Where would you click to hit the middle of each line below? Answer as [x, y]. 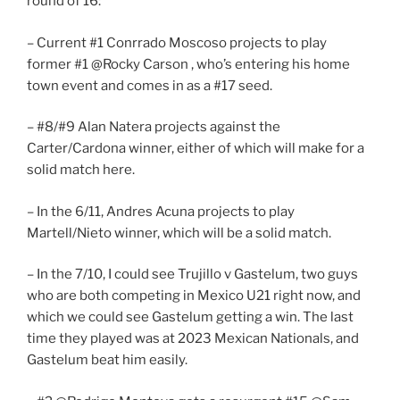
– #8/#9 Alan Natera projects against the [154, 127]
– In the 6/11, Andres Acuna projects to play [161, 211]
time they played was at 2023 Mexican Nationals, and [193, 339]
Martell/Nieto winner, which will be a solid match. [179, 233]
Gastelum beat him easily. [107, 360]
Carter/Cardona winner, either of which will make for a [196, 149]
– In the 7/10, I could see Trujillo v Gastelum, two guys [192, 275]
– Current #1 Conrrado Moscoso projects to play [177, 42]
